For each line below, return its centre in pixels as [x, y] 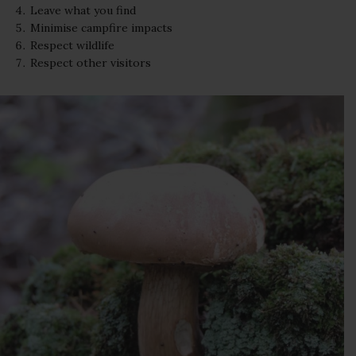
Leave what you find [83, 11]
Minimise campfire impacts [102, 28]
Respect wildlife [73, 46]
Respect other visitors [91, 63]
